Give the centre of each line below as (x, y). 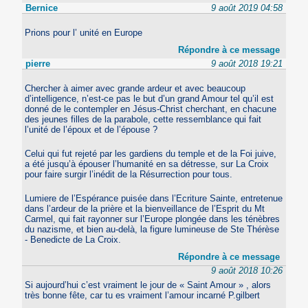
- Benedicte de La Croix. (73, 239)
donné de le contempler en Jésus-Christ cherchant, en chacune (151, 109)
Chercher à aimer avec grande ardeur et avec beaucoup (135, 88)
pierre (38, 63)
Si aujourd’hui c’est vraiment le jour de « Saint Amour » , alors (148, 285)
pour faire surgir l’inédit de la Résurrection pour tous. (129, 174)
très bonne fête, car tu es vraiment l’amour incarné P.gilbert (143, 295)
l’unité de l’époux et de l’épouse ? (91, 129)
